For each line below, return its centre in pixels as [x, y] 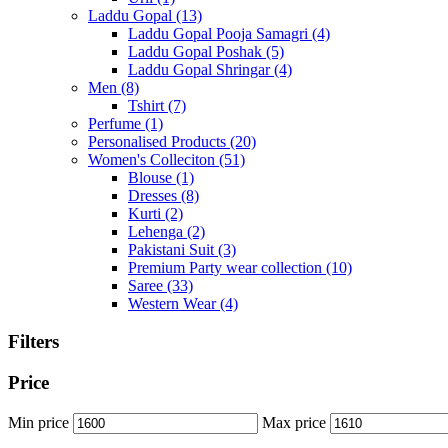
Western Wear [174, 303]
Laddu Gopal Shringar [201, 69]
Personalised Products [159, 141]
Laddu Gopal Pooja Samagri [220, 33]
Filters [33, 342]
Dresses [154, 195]
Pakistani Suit [173, 249]
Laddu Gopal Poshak [197, 51]
